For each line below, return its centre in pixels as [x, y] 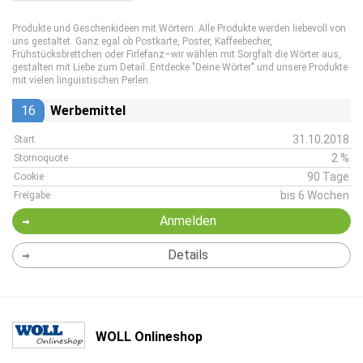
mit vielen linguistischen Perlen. [81, 80]
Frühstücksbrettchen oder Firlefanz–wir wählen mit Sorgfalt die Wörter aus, [177, 54]
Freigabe [32, 195]
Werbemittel [88, 111]
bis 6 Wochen [315, 195]
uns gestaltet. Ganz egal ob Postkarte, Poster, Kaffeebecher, [142, 41]
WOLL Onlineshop [149, 336]
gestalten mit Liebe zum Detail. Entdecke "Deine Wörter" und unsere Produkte [180, 67]
